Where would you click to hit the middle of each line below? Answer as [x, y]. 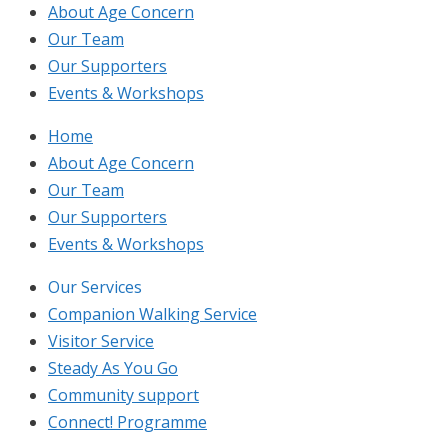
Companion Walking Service [152, 313]
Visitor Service [101, 340]
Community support [123, 394]
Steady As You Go [113, 367]
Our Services [95, 286]
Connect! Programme [127, 421]
